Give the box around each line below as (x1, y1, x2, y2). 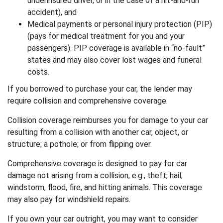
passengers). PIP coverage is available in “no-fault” (27, 43, 205, 53)
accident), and (27, 7, 77, 17)
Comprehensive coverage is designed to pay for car (7, 159, 187, 168)
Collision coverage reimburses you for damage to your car (7, 115, 208, 125)
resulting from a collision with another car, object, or (7, 127, 188, 137)
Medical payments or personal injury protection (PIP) (27, 19, 212, 29)
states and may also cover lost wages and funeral (27, 55, 202, 65)
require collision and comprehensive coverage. (7, 96, 168, 106)
